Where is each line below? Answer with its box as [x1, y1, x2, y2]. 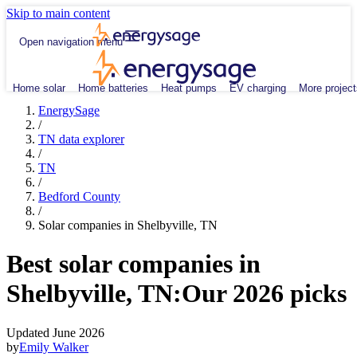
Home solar [13, 81, 65, 94]
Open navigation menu [19, 35, 123, 48]
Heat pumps [161, 81, 217, 94]
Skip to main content [6, 6, 110, 20]
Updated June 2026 [6, 325, 104, 339]
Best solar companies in [6, 249, 261, 279]
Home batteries [78, 81, 148, 94]
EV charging [229, 81, 286, 94]
